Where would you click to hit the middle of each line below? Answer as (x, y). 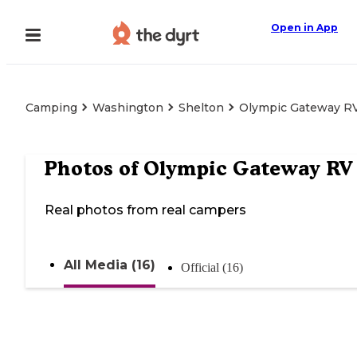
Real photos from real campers (145, 210)
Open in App (304, 27)
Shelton (201, 108)
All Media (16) (110, 265)
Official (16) (212, 268)
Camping (51, 108)
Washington (128, 108)
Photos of (94, 169)
